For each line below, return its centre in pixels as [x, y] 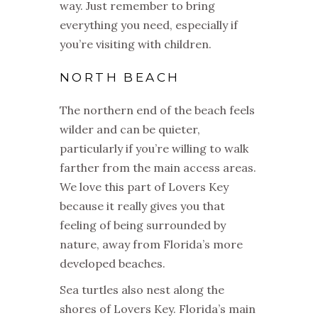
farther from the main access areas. [158, 168]
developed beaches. [113, 264]
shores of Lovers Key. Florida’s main [158, 309]
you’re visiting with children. [136, 44]
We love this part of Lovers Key [144, 187]
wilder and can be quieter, [130, 130]
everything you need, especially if [149, 25]
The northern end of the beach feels [157, 110]
